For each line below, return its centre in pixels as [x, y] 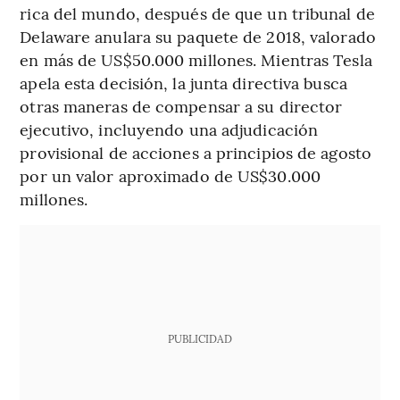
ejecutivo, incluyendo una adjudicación [169, 129]
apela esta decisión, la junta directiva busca [183, 82]
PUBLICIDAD [200, 338]
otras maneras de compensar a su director [181, 105]
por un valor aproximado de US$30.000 [170, 175]
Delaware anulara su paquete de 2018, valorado [198, 36]
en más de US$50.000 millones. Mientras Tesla [196, 59]
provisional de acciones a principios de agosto [196, 152]
